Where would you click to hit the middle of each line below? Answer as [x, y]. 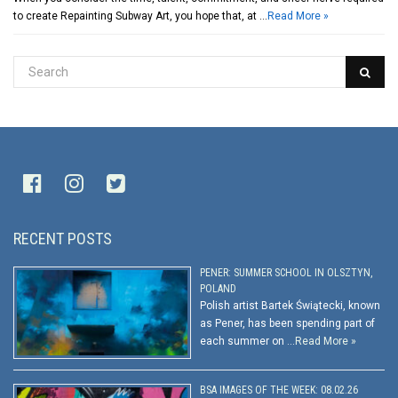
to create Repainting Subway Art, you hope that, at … [140, 16]
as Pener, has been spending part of [287, 324]
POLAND [218, 289]
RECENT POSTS [63, 238]
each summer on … [247, 342]
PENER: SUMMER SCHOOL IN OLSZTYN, [286, 273]
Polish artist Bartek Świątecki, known [290, 306]
